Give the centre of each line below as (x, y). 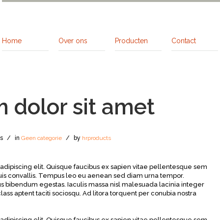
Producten (131, 41)
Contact (184, 41)
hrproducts (96, 138)
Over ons (73, 41)
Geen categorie (41, 138)
